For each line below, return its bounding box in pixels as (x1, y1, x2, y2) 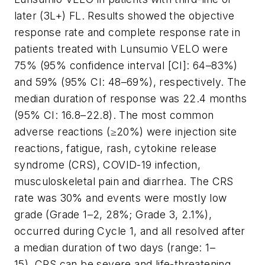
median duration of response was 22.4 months (14, 92, 247, 105)
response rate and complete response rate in (14, 25, 241, 38)
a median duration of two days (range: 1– (14, 241, 215, 254)
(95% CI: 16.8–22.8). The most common (14, 108, 214, 121)
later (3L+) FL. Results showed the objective (14, 9, 235, 22)
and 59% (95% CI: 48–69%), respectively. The (14, 75, 247, 88)
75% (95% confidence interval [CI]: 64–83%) (14, 59, 238, 72)
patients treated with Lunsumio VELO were (14, 42, 228, 55)
